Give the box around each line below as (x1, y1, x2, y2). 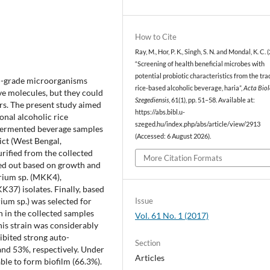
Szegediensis (135, 96, 169, 104)
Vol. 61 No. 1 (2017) (135, 210, 209, 221)
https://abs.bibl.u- (135, 108, 186, 116)
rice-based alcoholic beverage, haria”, (135, 84, 244, 92)
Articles (135, 252, 165, 263)
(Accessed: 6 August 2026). (135, 133, 212, 140)
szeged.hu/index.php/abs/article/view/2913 (135, 121, 261, 128)
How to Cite (135, 32, 177, 42)
